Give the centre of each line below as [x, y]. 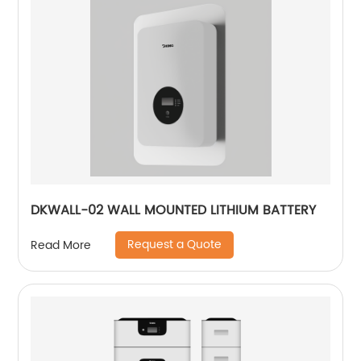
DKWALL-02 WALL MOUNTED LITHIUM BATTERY [174, 211]
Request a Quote [175, 245]
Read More [61, 245]
